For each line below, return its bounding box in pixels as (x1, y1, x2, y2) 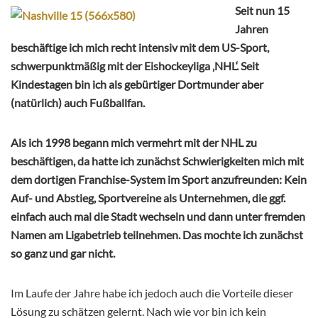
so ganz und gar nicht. (11, 246, 115, 261)
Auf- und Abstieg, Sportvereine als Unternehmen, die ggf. (11, 191, 285, 205)
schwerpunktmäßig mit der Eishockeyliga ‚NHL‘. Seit (11, 59, 259, 73)
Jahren (235, 22, 268, 36)
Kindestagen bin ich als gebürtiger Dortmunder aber (11, 77, 263, 92)
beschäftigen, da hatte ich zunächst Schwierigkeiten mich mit (11, 154, 304, 168)
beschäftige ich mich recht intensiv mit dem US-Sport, (11, 40, 269, 55)
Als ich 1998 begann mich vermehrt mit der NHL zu (11, 136, 257, 150)
